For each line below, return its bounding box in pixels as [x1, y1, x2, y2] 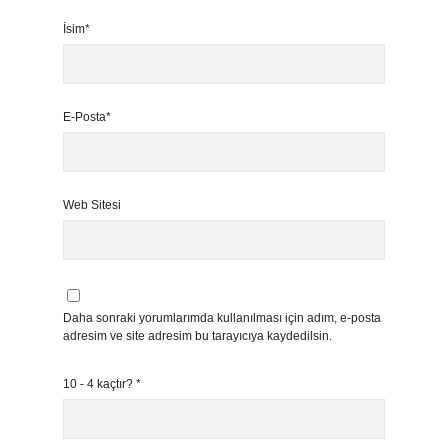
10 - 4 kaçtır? [63, 377, 136, 391]
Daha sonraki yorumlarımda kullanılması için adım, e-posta [63, 311, 381, 325]
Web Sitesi [63, 198, 121, 212]
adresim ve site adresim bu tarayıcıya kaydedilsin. [63, 329, 332, 343]
